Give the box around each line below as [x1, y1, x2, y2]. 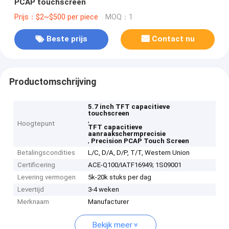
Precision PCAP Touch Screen [91, 137, 190, 145]
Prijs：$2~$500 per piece [14, 12, 98, 21]
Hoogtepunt [17, 120, 55, 128]
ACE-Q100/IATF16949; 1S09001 [88, 161, 182, 169]
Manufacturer [88, 198, 129, 206]
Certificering [17, 161, 56, 169]
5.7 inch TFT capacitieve [88, 103, 170, 111]
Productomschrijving [9, 76, 96, 87]
